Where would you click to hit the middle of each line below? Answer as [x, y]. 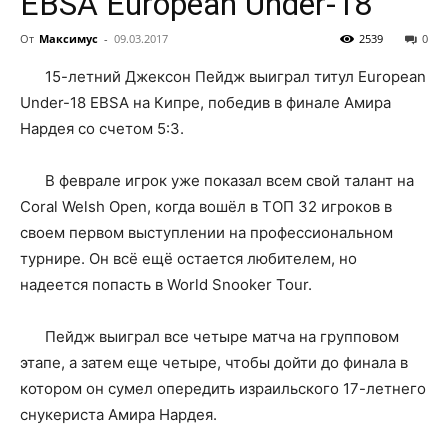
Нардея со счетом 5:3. [102, 128]
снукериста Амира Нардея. [118, 414]
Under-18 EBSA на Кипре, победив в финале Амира [205, 102]
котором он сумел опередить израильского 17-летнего [223, 388]
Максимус [68, 38]
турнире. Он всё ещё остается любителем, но [188, 258]
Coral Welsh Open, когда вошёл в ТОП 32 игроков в [206, 206]
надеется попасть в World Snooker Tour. [166, 284]
